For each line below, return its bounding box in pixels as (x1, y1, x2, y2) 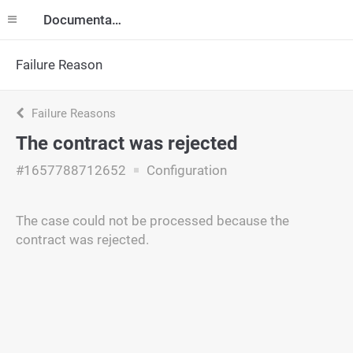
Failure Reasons (28, 106, 116, 121)
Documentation (112, 12, 121, 28)
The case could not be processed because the (16, 213, 289, 229)
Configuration (143, 162, 227, 178)
